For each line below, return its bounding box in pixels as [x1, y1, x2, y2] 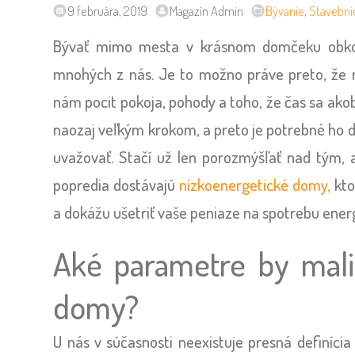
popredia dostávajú [53, 174, 180, 195]
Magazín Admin [170, 2, 244, 19]
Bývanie [265, 2, 305, 19]
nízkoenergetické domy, [179, 174, 331, 195]
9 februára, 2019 [67, 2, 148, 19]
